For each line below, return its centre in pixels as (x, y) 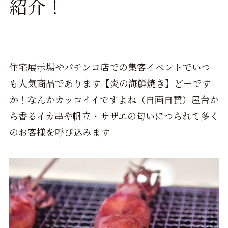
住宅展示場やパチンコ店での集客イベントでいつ (109, 67)
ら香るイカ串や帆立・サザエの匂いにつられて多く (114, 116)
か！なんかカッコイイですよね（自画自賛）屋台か (114, 99)
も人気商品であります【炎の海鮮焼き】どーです (110, 83)
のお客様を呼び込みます (59, 132)
